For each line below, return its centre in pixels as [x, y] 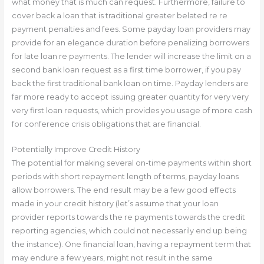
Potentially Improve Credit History [76, 150]
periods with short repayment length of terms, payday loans [125, 177]
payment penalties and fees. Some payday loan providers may [131, 29]
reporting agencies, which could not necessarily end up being [129, 231]
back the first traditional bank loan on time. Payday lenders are [130, 83]
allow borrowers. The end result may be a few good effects [123, 190]
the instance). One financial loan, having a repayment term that [131, 245]
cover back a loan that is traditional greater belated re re [119, 15]
